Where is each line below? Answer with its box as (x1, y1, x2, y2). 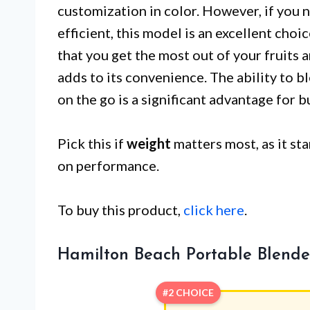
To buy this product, (57, 201, 183, 218)
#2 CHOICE (162, 286, 214, 298)
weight (127, 134, 171, 152)
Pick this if (57, 134, 127, 152)
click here (183, 201, 244, 218)
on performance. (57, 156, 159, 174)
